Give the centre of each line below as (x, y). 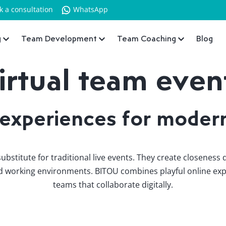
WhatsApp (91, 9)
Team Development (59, 39)
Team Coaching (146, 39)
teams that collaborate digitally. (113, 185)
